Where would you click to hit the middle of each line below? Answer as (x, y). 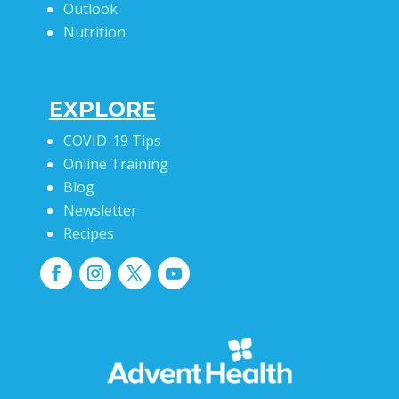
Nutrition (94, 32)
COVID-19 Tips (112, 140)
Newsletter (100, 210)
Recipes (88, 233)
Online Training (115, 163)
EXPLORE (102, 109)
